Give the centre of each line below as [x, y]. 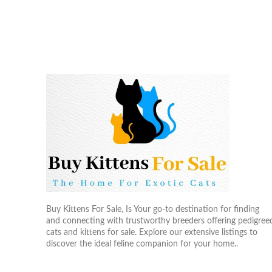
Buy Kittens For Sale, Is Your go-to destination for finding [153, 209]
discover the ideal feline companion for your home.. [142, 244]
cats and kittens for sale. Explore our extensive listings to [152, 232]
